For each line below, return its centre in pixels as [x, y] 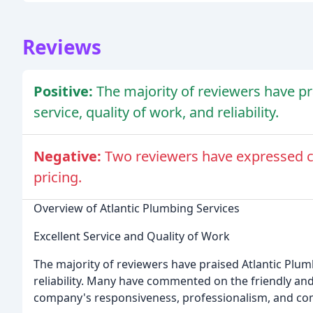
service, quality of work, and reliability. [156, 112]
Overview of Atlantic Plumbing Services [137, 208]
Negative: [69, 156]
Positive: [65, 91]
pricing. [58, 177]
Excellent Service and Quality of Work [132, 236]
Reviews [62, 46]
